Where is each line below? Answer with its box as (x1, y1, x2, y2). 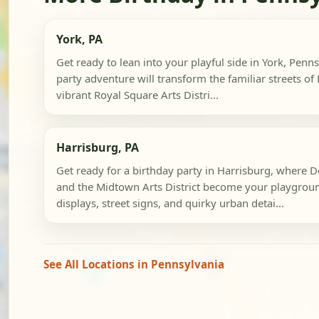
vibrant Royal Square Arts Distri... (56, 88, 219, 103)
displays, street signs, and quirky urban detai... (56, 195, 284, 210)
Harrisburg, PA (56, 140, 139, 156)
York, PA (56, 31, 103, 48)
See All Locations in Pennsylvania (43, 256, 224, 271)
